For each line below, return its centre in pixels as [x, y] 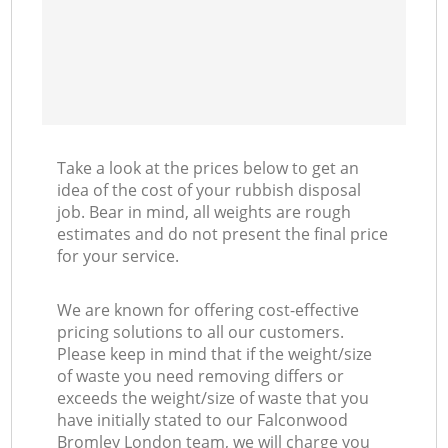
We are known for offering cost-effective [208, 310]
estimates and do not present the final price [223, 234]
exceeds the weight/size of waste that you [213, 398]
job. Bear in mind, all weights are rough [204, 212]
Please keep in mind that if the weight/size [215, 354]
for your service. [118, 256]
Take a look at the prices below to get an [208, 168]
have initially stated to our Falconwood [203, 420]
